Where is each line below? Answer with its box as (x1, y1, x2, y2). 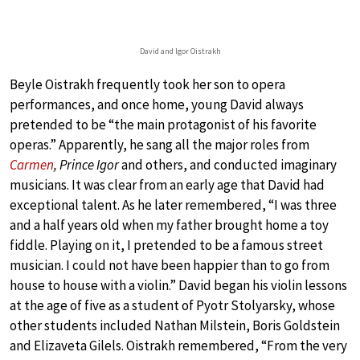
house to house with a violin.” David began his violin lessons (10, 276, 347, 295)
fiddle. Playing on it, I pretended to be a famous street (10, 236, 323, 255)
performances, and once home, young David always (10, 96, 304, 114)
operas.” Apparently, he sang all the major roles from (10, 136, 309, 154)
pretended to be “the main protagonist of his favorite (10, 116, 317, 134)
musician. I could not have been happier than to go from (10, 256, 329, 275)
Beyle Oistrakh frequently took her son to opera (10, 76, 285, 94)
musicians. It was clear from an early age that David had (10, 176, 325, 194)
